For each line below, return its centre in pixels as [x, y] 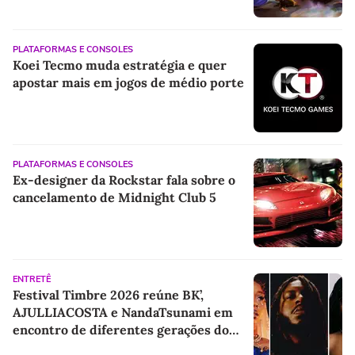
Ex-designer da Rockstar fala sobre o [124, 179]
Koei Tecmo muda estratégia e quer [120, 65]
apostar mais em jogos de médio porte [128, 82]
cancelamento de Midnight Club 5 [115, 197]
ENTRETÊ [32, 279]
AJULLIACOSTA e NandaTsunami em [123, 312]
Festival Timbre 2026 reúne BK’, [108, 294]
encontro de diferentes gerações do [121, 329]
